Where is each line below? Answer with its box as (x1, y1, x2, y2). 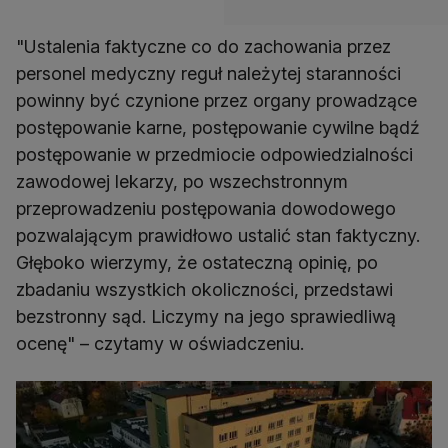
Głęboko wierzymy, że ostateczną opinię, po (16, 252, 378, 274)
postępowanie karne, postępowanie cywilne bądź (16, 117, 420, 139)
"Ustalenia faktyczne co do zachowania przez (16, 36, 391, 58)
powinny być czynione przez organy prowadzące (16, 90, 417, 112)
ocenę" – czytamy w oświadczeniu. (16, 333, 304, 355)
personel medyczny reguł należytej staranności (16, 63, 401, 85)
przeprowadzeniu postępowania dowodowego (16, 198, 396, 220)
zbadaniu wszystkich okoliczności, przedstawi (16, 279, 393, 301)
